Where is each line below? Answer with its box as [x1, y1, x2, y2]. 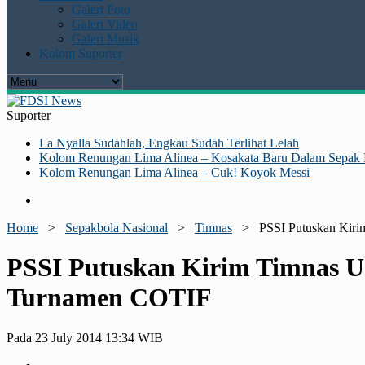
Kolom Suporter [39, 46, 122, 60]
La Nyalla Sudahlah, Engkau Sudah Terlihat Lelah [39, 136, 299, 150]
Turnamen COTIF [7, 283, 212, 313]
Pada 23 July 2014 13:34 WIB [7, 330, 163, 345]
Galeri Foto [72, 2, 130, 16]
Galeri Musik [72, 32, 139, 46]
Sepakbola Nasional [65, 221, 168, 235]
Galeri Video [72, 17, 138, 31]
